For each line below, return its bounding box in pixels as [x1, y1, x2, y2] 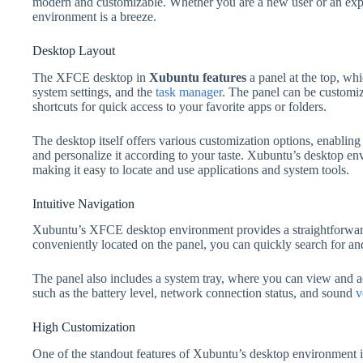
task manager [156, 84, 222, 99]
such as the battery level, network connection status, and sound [32, 286, 356, 301]
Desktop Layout [32, 43, 115, 58]
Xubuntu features [149, 70, 246, 84]
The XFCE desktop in [32, 70, 149, 84]
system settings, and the [32, 84, 156, 99]
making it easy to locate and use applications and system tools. [32, 162, 349, 177]
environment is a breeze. [32, 9, 156, 23]
